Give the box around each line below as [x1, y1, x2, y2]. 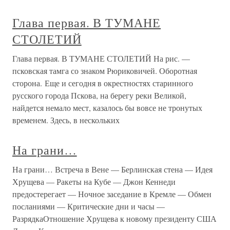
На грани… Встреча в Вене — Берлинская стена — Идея [12, 164, 213, 175]
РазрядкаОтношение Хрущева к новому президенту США [12, 213, 217, 224]
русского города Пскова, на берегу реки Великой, [12, 90, 186, 101]
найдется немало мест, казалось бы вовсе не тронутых [12, 102, 202, 113]
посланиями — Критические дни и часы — [12, 201, 165, 212]
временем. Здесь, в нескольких [12, 114, 120, 125]
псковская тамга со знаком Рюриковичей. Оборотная [12, 65, 197, 76]
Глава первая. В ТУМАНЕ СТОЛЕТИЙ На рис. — [12, 53, 190, 64]
